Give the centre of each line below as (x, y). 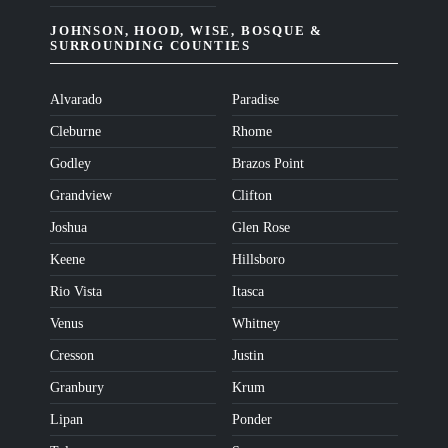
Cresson (72, 356)
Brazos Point (268, 164)
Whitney (256, 324)
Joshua (68, 228)
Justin (248, 356)
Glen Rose (261, 228)
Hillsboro (258, 260)
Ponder (252, 420)
